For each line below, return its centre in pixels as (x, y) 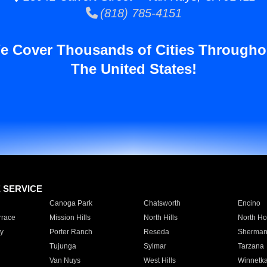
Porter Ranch (71, 232)
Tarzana (251, 246)
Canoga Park (71, 203)
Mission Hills (70, 218)
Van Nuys (65, 260)
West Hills (159, 260)
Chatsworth (162, 203)
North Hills (160, 218)
